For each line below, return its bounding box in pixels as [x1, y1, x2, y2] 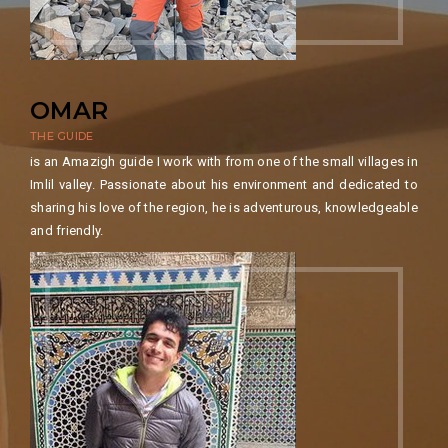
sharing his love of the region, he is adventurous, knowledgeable [30, 200, 418, 216]
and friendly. [30, 223, 104, 239]
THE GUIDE [30, 129, 94, 144]
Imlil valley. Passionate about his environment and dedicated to [30, 177, 418, 193]
